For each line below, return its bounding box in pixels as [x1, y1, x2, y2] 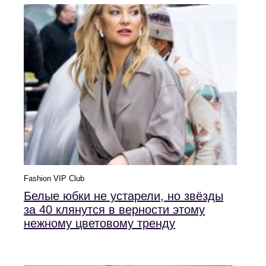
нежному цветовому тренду [24, 216, 175, 230]
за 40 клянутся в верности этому [24, 202, 205, 216]
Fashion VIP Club [24, 173, 84, 183]
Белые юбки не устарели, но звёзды [24, 189, 223, 202]
